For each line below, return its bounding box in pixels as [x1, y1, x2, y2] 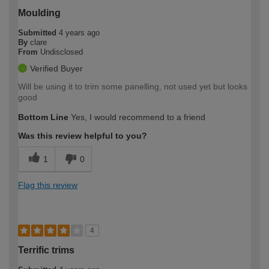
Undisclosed [40, 47, 83, 56]
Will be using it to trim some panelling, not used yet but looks [18, 81, 247, 91]
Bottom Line [18, 112, 68, 122]
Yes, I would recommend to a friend [68, 112, 205, 122]
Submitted [18, 28, 59, 37]
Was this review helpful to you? [18, 130, 147, 141]
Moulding [18, 7, 61, 18]
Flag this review [18, 180, 77, 190]
